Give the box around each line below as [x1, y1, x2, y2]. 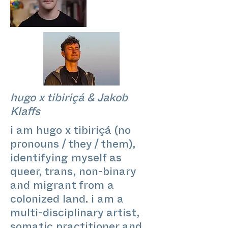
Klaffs [10, 110, 40, 116]
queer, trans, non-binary [10, 170, 136, 176]
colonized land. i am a [10, 198, 124, 204]
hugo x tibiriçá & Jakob [10, 97, 128, 102]
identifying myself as [10, 157, 122, 162]
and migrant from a [10, 184, 114, 190]
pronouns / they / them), [10, 143, 135, 149]
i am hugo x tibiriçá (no [10, 129, 131, 135]
